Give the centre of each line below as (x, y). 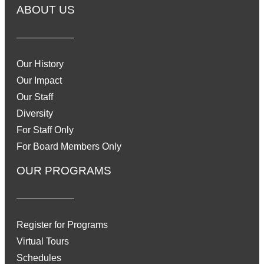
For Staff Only (45, 130)
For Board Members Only (69, 147)
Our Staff (35, 97)
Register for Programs (62, 225)
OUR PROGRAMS (64, 171)
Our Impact (39, 81)
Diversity (35, 114)
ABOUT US (46, 10)
